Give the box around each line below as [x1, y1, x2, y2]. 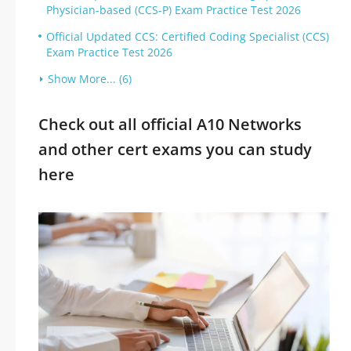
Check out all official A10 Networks [38, 114, 302, 135]
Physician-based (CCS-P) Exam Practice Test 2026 [46, 2, 301, 17]
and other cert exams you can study [38, 139, 312, 160]
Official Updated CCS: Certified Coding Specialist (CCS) [46, 29, 329, 44]
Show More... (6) [48, 71, 132, 86]
